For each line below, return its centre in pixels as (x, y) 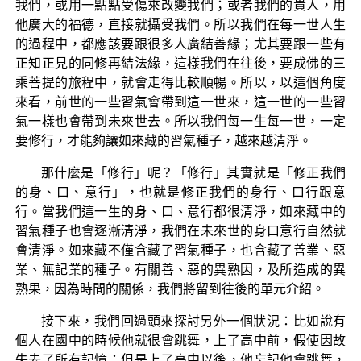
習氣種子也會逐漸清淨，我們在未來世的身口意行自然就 (180, 230)
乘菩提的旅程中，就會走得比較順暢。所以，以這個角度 (180, 82)
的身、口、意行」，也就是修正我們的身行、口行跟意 (180, 192)
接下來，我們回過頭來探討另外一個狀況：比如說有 (193, 321)
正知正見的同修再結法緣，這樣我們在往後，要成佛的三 (180, 63)
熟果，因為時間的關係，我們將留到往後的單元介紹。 (170, 288)
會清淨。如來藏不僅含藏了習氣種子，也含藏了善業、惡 (180, 250)
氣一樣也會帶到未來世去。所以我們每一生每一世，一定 (180, 121)
